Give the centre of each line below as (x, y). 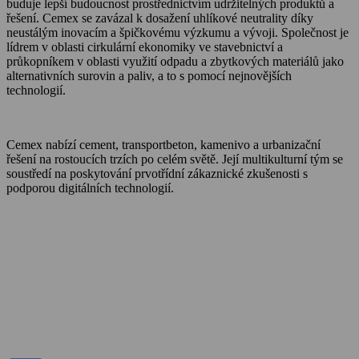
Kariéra (31, 274)
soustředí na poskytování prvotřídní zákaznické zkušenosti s (157, 174)
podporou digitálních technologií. (90, 188)
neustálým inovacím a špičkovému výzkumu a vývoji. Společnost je (177, 33)
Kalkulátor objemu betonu (89, 227)
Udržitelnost (44, 250)
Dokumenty (42, 343)
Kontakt (32, 297)
